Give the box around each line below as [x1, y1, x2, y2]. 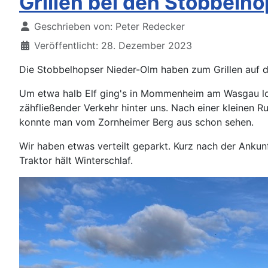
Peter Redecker [115, 20, 185, 32]
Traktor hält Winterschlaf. [19, 154, 133, 166]
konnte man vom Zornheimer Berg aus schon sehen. [19, 116, 254, 128]
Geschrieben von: [31, 20, 115, 32]
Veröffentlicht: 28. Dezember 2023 [34, 39, 192, 51]
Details [19, 20, 51, 32]
